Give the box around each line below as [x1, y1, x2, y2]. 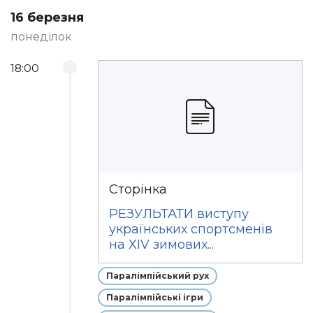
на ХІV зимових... [109, 237, 214, 252]
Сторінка [109, 182, 168, 197]
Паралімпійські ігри [106, 292, 204, 303]
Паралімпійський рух [106, 270, 210, 281]
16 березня [10, 10, 84, 25]
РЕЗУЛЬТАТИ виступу [109, 206, 249, 221]
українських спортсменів [109, 221, 273, 237]
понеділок [10, 30, 72, 43]
